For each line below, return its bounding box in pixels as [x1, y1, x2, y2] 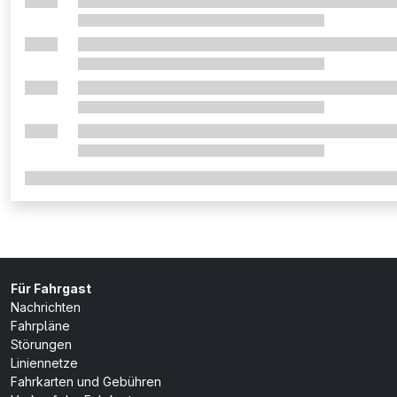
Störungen [11, 337, 72, 352]
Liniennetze [11, 355, 78, 370]
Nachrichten [11, 300, 81, 315]
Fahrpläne [11, 318, 70, 333]
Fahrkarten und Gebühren [11, 374, 161, 389]
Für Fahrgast [11, 281, 91, 296]
